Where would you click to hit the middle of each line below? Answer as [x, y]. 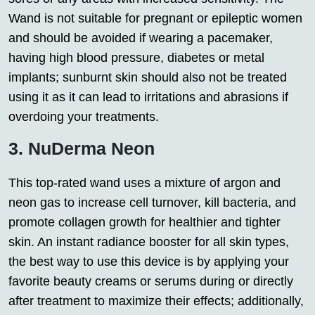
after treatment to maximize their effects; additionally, [156, 301]
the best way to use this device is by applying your [149, 262]
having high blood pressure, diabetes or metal [136, 58]
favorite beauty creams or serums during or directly [151, 282]
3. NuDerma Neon [82, 149]
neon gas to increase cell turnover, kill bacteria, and [152, 203]
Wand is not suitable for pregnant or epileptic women [155, 19]
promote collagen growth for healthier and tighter [144, 223]
